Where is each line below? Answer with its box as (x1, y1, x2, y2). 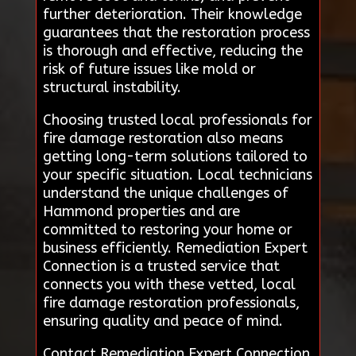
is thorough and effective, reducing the (42, 41, 303, 60)
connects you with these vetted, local (42, 275, 296, 293)
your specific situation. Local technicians (42, 165, 312, 184)
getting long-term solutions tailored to (42, 147, 308, 165)
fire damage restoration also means (42, 129, 283, 147)
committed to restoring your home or (42, 220, 292, 238)
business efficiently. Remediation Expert (42, 238, 308, 257)
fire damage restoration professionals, (42, 293, 300, 311)
